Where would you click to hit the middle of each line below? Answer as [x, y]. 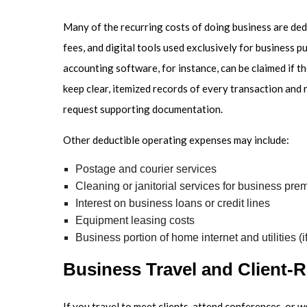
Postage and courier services [146, 169]
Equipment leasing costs [135, 221]
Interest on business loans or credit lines [172, 204]
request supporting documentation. [143, 109]
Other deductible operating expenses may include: [176, 140]
